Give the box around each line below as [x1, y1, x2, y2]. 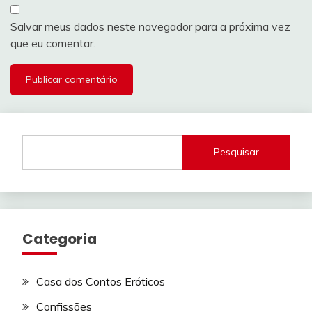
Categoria [22, 228, 97, 249]
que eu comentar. [10, 36, 95, 50]
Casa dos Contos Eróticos [36, 274, 165, 288]
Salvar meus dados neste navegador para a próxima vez [10, 19, 290, 33]
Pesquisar [213, 146, 259, 159]
